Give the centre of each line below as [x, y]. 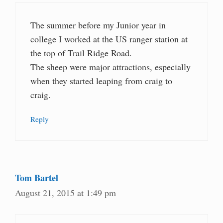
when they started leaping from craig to [101, 80]
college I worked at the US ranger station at [109, 39]
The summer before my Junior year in [98, 25]
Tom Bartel [37, 177]
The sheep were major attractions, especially [111, 66]
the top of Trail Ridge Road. [81, 53]
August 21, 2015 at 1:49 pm [65, 192]
